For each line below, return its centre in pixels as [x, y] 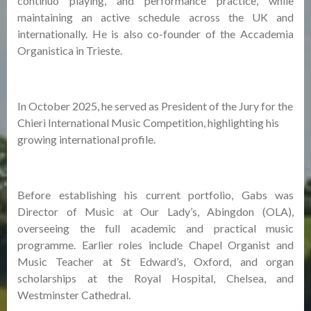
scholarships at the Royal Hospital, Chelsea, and [155, 278]
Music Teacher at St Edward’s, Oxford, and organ [155, 261]
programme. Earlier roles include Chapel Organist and [155, 245]
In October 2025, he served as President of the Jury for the [155, 106]
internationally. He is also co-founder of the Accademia [155, 34]
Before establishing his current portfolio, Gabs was [155, 195]
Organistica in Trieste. [70, 50]
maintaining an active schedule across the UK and [155, 17]
